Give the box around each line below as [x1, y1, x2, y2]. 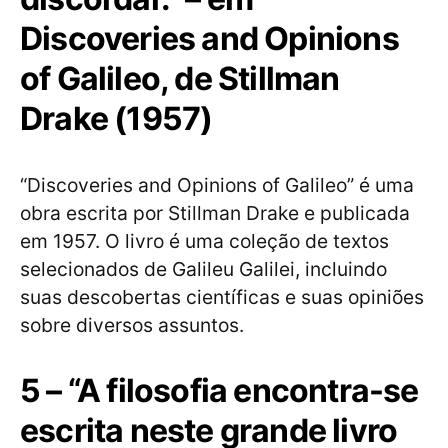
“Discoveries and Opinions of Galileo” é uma [20, 173, 414, 198]
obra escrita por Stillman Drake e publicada [20, 201, 410, 226]
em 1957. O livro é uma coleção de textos [20, 229, 389, 254]
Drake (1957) [20, 99, 213, 139]
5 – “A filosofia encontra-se [20, 371, 419, 411]
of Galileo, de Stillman [20, 59, 340, 99]
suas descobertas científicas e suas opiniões [20, 285, 424, 310]
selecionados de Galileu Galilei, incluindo [20, 257, 387, 282]
